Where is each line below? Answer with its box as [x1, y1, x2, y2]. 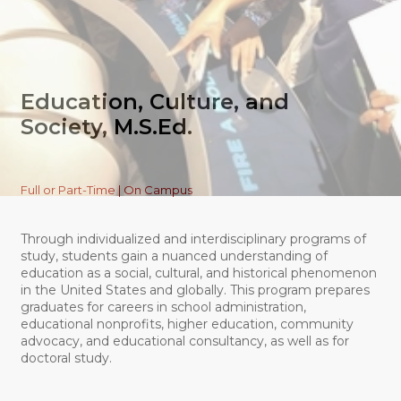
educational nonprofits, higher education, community [20, 315, 354, 332]
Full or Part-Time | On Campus [20, 182, 192, 197]
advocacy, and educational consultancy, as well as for [20, 332, 349, 349]
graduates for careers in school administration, [20, 298, 306, 315]
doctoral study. [20, 349, 112, 366]
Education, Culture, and [20, 88, 289, 115]
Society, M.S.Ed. [20, 113, 192, 140]
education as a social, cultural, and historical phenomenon [20, 264, 377, 281]
